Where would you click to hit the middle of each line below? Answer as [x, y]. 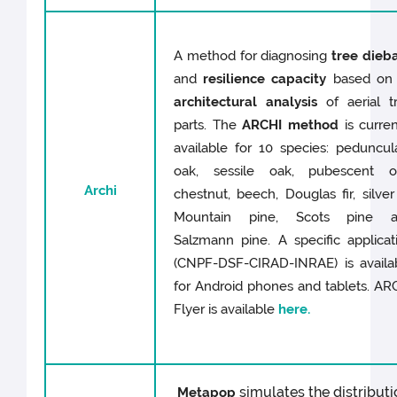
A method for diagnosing [253, 56]
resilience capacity [265, 79]
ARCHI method [290, 125]
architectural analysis [246, 102]
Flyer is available [226, 310]
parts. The [208, 125]
